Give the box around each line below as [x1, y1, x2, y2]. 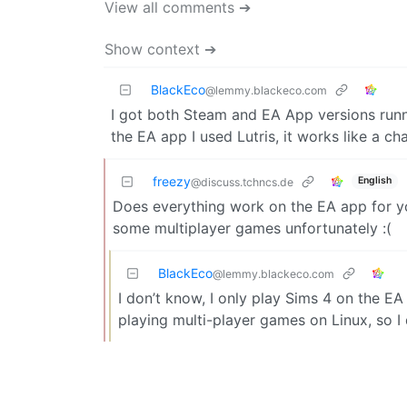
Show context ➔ [104, 39, 216, 58]
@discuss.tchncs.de [191, 174, 293, 189]
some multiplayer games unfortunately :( [113, 218, 392, 237]
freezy [153, 173, 191, 189]
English [357, 174, 392, 187]
